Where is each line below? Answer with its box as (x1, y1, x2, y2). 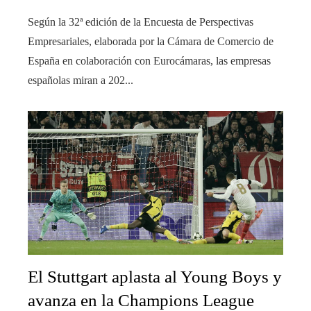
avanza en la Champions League (28, 290, 254, 310)
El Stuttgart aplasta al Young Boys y (28, 267, 282, 286)
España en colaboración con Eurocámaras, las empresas (28, 54, 271, 67)
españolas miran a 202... (28, 74, 133, 86)
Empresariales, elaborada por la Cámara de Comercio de (28, 35, 274, 47)
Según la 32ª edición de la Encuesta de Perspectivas (28, 15, 253, 28)
